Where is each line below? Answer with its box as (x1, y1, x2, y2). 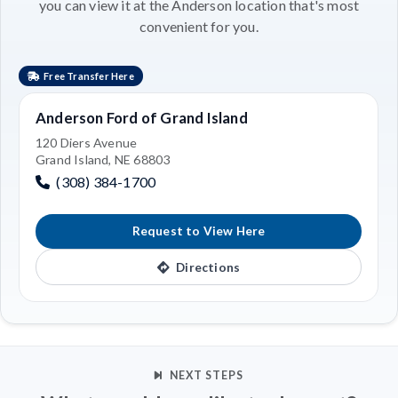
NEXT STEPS (169, 369, 244, 383)
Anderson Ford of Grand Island (36, 107, 248, 127)
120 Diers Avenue (36, 134, 138, 150)
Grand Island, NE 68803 (36, 151, 171, 167)
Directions (173, 259, 241, 275)
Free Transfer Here (44, 69, 134, 82)
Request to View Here (131, 224, 266, 239)
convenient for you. (139, 17, 259, 35)
